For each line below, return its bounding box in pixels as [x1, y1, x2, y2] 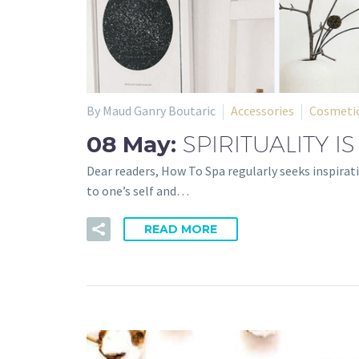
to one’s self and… [87, 182, 189, 199]
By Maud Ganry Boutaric [87, 102, 216, 119]
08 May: [87, 130, 183, 158]
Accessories [231, 102, 294, 119]
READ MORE [144, 221, 217, 236]
